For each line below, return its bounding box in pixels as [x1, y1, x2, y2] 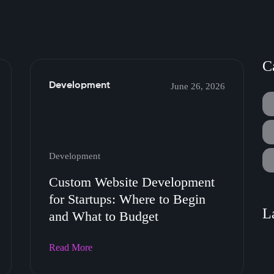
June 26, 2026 [171, 81, 225, 91]
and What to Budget [49, 209, 158, 224]
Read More [49, 242, 92, 253]
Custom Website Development [49, 174, 215, 190]
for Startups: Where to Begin [49, 191, 206, 207]
